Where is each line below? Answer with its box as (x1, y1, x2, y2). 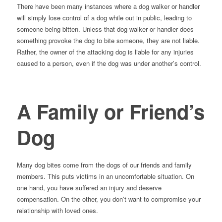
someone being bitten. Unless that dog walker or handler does (16, 24, 194, 34)
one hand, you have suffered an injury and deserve (16, 183, 162, 193)
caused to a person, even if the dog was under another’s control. (16, 58, 201, 68)
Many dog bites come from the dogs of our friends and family (16, 160, 192, 170)
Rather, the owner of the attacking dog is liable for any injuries (16, 47, 194, 57)
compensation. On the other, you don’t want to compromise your (16, 194, 201, 204)
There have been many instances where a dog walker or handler (16, 1, 200, 11)
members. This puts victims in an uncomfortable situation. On (16, 171, 194, 181)
